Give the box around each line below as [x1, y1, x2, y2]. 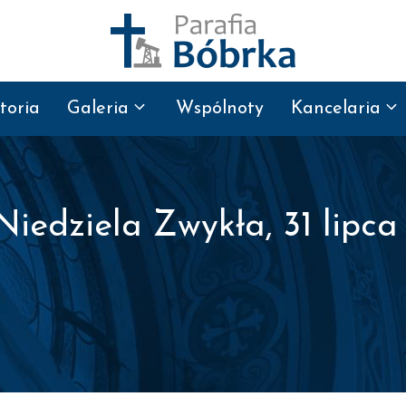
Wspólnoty [176, 100, 264, 118]
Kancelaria [291, 100, 381, 118]
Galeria [67, 100, 129, 118]
